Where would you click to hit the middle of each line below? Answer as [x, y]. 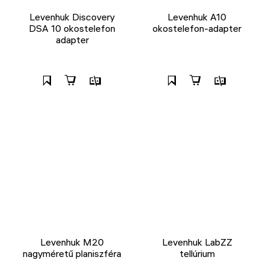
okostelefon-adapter [197, 28]
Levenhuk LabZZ [197, 242]
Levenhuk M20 [72, 242]
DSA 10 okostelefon [72, 28]
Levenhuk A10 [197, 17]
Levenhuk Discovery [72, 17]
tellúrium [197, 253]
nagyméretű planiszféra [72, 253]
